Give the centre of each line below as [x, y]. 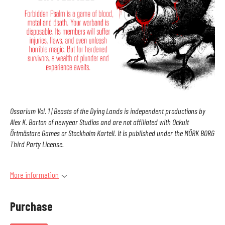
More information [34, 175]
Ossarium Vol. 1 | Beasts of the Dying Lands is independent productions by [108, 111]
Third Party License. [37, 144]
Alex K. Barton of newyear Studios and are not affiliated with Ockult [99, 122]
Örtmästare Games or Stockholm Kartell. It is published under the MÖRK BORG [112, 133]
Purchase [31, 206]
